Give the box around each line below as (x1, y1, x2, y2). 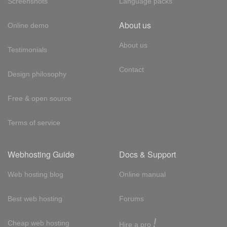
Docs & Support (119, 148, 176, 160)
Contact (119, 65, 144, 73)
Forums (119, 194, 144, 203)
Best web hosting (8, 194, 62, 203)
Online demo (8, 21, 49, 29)
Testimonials (8, 45, 47, 54)
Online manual (119, 170, 166, 178)
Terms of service (8, 118, 60, 127)
